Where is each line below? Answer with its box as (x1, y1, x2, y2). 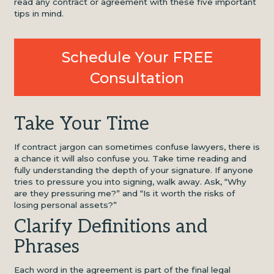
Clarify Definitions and (13, 216, 207, 238)
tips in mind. (13, 9, 64, 18)
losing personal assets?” (13, 199, 119, 210)
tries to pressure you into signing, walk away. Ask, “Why (13, 176, 246, 187)
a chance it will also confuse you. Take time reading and (13, 153, 246, 163)
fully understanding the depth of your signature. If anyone (13, 165, 253, 175)
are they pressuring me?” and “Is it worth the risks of (13, 188, 235, 198)
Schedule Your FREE (61, 48, 213, 66)
